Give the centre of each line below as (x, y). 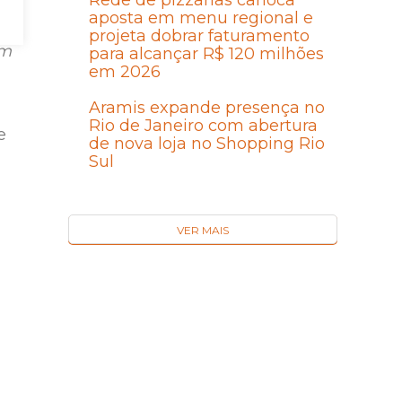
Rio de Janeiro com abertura (203, 126)
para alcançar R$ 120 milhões (206, 54)
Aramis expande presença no (206, 108)
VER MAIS (203, 231)
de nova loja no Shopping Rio (206, 144)
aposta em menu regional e (201, 18)
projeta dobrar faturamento (199, 36)
